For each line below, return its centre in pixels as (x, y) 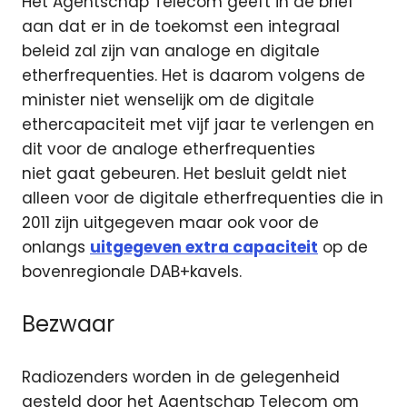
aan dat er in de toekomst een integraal (181, 26)
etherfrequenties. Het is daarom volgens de (194, 75)
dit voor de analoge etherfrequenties (169, 149)
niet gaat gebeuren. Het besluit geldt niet (184, 173)
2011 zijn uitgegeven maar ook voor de (170, 222)
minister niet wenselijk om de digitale (168, 99)
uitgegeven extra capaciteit (204, 247)
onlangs (56, 247)
